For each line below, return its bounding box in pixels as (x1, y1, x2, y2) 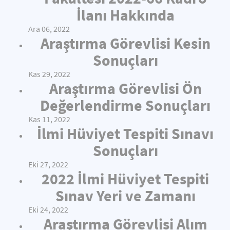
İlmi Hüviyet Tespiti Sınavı (37, 124, 214, 143)
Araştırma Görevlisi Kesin (40, 33, 210, 53)
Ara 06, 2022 (28, 24, 70, 34)
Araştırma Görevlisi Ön (49, 79, 202, 98)
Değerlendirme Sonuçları (40, 95, 210, 115)
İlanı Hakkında (76, 5, 175, 25)
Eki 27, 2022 (28, 160, 68, 169)
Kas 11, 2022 (28, 114, 70, 124)
